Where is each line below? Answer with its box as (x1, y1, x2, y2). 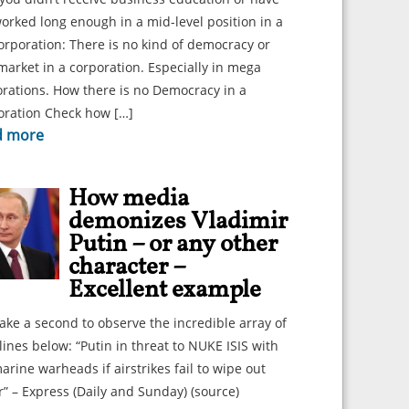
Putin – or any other (68, 227, 278, 262)
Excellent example (68, 273, 261, 308)
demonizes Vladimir (68, 204, 288, 239)
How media (68, 182, 189, 216)
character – (68, 250, 185, 285)
